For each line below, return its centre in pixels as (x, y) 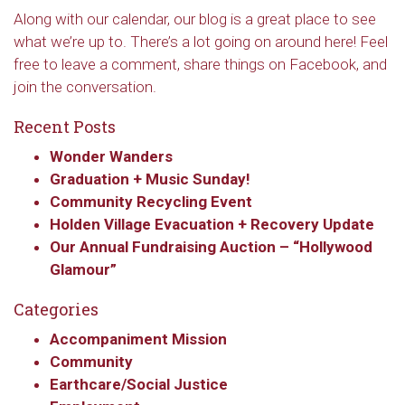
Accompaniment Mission (138, 339)
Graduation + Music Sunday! (150, 179)
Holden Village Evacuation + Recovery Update (212, 224)
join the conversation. (85, 87)
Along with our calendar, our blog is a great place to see (195, 19)
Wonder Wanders (111, 156)
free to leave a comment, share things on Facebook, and (200, 64)
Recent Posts (65, 127)
